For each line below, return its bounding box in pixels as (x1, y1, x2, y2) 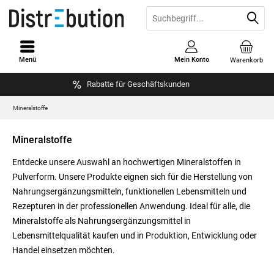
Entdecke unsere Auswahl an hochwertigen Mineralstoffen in (12, 157, 241, 167)
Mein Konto (174, 56, 209, 64)
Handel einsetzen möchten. (12, 245, 115, 255)
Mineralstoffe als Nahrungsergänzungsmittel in (12, 216, 191, 226)
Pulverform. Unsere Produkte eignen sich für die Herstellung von (12, 172, 253, 182)
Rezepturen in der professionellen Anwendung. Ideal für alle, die (12, 201, 250, 211)
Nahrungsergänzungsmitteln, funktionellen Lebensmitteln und (12, 187, 246, 196)
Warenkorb (229, 56, 263, 64)
